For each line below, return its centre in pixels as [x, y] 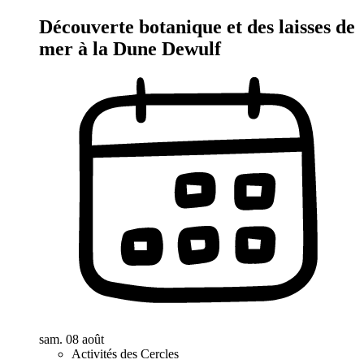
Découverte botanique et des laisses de [197, 27]
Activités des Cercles [125, 353]
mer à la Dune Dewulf [130, 49]
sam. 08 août [71, 339]
